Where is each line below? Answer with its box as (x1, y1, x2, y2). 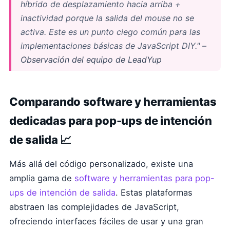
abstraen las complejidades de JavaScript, (9, 202, 179, 212)
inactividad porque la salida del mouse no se (21, 13, 194, 23)
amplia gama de (9, 173, 74, 183)
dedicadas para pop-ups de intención (9, 114, 212, 127)
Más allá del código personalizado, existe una (9, 159, 193, 169)
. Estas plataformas (116, 187, 193, 198)
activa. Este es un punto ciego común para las (21, 27, 200, 37)
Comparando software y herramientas (9, 95, 217, 108)
